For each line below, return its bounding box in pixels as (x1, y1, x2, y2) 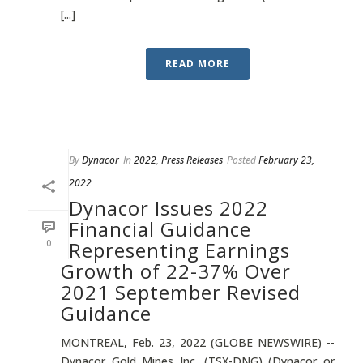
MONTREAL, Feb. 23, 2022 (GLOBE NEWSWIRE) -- (61, 335, 335, 350)
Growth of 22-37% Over (61, 258, 291, 284)
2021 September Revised (61, 279, 301, 305)
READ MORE (165, 57, 230, 70)
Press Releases (161, 153, 223, 167)
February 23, (258, 153, 314, 167)
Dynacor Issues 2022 (69, 194, 268, 221)
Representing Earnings (69, 237, 290, 263)
